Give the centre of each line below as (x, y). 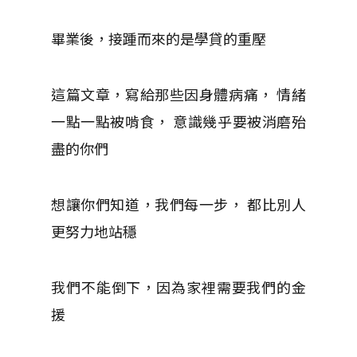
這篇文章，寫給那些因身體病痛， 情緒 (178, 94)
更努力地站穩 (94, 231)
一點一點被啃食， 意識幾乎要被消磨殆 (178, 121)
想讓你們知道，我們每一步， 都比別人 (178, 204)
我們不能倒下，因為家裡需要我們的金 (178, 286)
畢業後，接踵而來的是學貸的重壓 (159, 38)
